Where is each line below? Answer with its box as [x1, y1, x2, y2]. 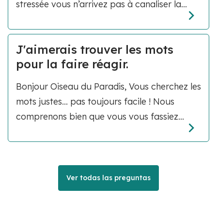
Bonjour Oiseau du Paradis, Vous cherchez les [16, 80, 201, 92]
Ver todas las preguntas [66, 173, 151, 182]
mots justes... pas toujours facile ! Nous [16, 95, 174, 107]
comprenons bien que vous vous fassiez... [16, 110, 184, 122]
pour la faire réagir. [16, 56, 128, 71]
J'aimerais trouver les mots [16, 42, 173, 57]
